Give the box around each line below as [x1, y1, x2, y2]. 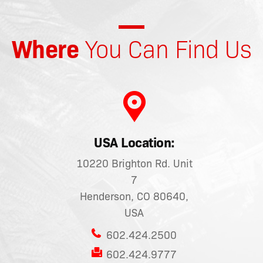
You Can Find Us [79, 35, 252, 65]
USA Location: [94, 134, 175, 151]
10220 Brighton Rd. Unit [76, 157, 193, 171]
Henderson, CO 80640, [80, 190, 189, 204]
